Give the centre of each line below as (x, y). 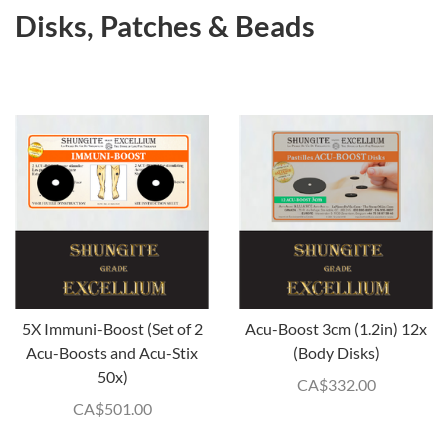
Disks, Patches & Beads (165, 26)
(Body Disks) (336, 352)
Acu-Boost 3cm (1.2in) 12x (336, 328)
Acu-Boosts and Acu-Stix (112, 352)
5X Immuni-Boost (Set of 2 (112, 328)
